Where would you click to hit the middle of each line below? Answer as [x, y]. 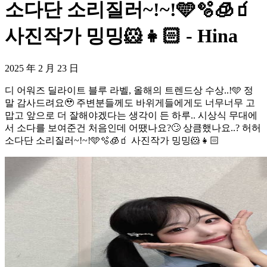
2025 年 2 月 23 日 [42, 68]
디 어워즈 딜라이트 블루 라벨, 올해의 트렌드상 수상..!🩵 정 [129, 90]
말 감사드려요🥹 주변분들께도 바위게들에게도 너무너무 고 [130, 103]
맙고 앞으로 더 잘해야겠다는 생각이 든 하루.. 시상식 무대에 [131, 115]
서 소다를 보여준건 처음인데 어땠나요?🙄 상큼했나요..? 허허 [133, 128]
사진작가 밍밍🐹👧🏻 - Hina [121, 36]
